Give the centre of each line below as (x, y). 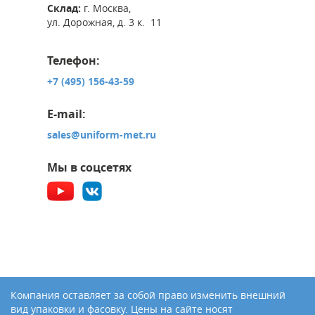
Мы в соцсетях (89, 167)
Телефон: (73, 60)
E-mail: (66, 114)
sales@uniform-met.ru (102, 134)
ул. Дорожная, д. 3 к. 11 (104, 22)
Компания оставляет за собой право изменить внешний (148, 295)
